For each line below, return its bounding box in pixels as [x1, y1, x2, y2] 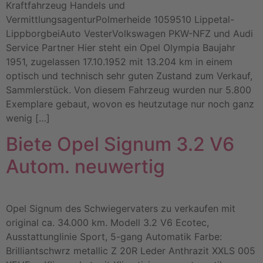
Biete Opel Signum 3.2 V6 [6, 133, 234, 156]
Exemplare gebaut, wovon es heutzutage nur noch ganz [6, 97, 254, 110]
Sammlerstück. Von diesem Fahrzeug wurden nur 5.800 [6, 83, 251, 96]
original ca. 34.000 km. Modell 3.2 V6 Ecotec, [6, 217, 209, 229]
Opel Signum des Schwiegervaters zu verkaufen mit [6, 203, 235, 215]
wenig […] [6, 112, 50, 124]
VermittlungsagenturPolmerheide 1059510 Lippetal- [6, 13, 234, 25]
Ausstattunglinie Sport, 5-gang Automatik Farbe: [6, 231, 222, 243]
